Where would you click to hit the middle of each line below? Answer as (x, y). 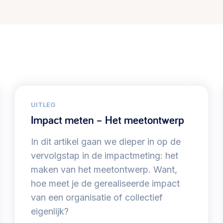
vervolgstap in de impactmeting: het (105, 156)
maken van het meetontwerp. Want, (104, 170)
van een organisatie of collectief (97, 198)
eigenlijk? (50, 212)
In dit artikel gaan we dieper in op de (106, 142)
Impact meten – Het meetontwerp (108, 120)
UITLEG (43, 105)
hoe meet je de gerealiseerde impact (106, 184)
